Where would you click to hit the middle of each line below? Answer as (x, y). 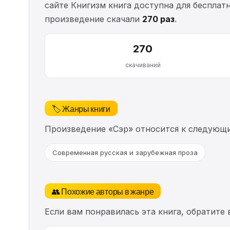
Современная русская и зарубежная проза (125, 152)
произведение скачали (93, 19)
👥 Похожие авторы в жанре (103, 191)
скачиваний (143, 65)
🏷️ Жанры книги (81, 108)
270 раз (158, 19)
